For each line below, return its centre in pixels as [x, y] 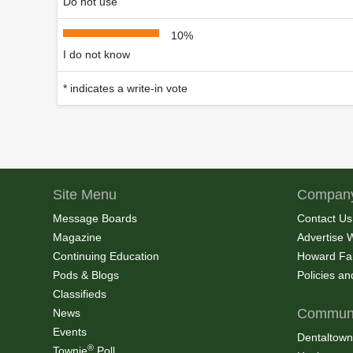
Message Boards [95, 219]
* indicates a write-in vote [125, 89]
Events [70, 332]
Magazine [77, 238]
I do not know [97, 55]
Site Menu [85, 195]
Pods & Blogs [86, 275]
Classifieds [80, 294]
